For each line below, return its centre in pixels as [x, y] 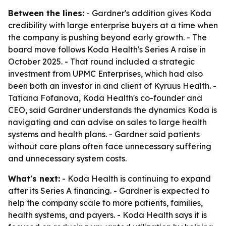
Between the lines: [46, 13]
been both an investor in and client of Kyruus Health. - [112, 86]
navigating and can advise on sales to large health [107, 122]
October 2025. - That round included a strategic [101, 62]
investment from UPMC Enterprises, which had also [105, 74]
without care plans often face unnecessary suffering [110, 146]
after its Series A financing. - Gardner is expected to [109, 191]
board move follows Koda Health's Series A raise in [107, 49]
